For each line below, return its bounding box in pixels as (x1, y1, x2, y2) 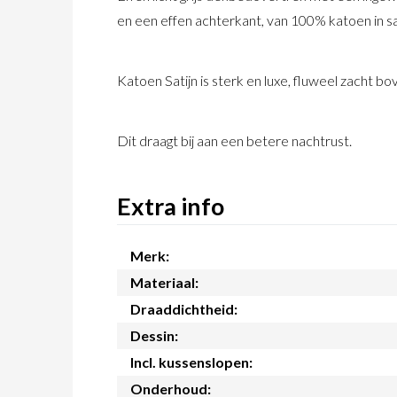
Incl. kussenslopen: (130, 354, 253, 371)
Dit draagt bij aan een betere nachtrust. (117, 131, 352, 149)
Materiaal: (130, 274, 198, 292)
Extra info (117, 191, 224, 222)
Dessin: (130, 327, 178, 345)
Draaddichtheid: (130, 300, 237, 318)
